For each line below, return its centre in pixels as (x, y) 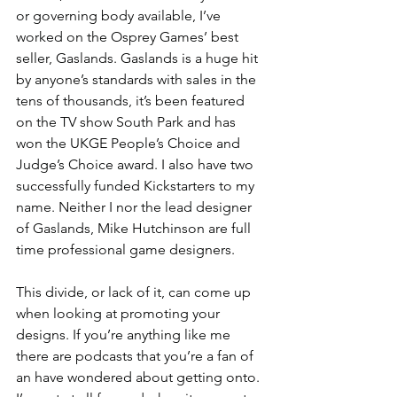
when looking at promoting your (120, 314)
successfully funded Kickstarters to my (137, 186)
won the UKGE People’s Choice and (130, 144)
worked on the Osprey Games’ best (129, 37)
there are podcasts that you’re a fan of (136, 356)
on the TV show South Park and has (128, 122)
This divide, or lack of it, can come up (135, 292)
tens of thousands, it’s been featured (132, 101)
